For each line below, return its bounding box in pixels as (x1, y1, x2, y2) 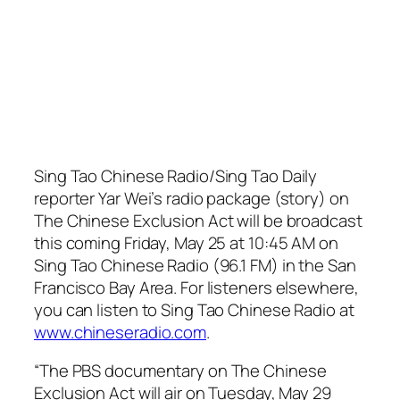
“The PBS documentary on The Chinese (34, 359, 327, 383)
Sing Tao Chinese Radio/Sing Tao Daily (34, 163, 318, 187)
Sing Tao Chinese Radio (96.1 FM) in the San (34, 253, 356, 277)
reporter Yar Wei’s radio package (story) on (34, 186, 349, 210)
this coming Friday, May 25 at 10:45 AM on (34, 230, 338, 254)
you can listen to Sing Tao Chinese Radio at (34, 297, 354, 321)
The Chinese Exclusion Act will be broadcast (34, 208, 362, 232)
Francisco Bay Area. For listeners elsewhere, (34, 275, 359, 299)
